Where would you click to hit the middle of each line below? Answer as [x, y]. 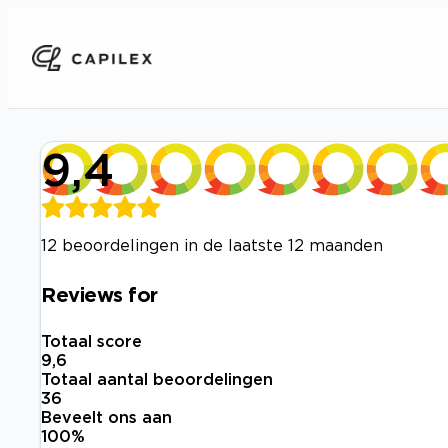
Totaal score [91, 341]
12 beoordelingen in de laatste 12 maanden [212, 245]
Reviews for [99, 293]
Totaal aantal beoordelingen [157, 379]
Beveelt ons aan [106, 417]
